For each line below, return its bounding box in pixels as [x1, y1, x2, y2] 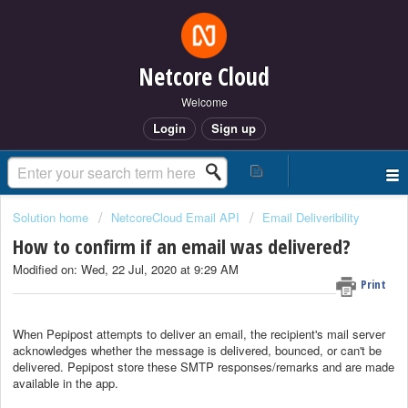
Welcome [180, 94, 228, 109]
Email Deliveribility [262, 209, 360, 226]
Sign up [210, 119, 256, 137]
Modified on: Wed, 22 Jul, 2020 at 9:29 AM [13, 260, 239, 279]
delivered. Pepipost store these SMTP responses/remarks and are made [13, 357, 394, 375]
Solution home [13, 209, 92, 226]
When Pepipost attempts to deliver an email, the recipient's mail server [13, 324, 385, 342]
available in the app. [13, 373, 118, 392]
